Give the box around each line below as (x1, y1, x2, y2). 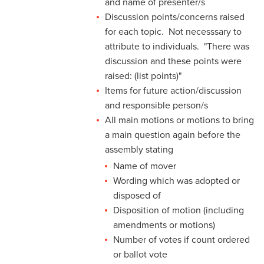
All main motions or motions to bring (105, 114, 254, 127)
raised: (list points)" (105, 70, 181, 82)
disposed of (113, 190, 161, 202)
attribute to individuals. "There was (105, 41, 249, 53)
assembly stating (105, 144, 173, 156)
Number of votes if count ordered (113, 234, 250, 246)
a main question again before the (105, 129, 240, 141)
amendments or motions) (113, 219, 215, 232)
